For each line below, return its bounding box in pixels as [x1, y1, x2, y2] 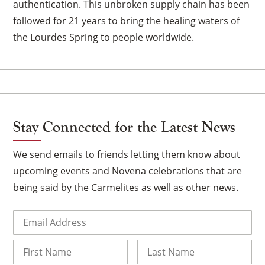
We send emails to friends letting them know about [13, 147, 241, 161]
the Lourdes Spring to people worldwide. [13, 30, 195, 44]
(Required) [40, 209, 83, 221]
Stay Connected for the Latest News [13, 118, 236, 136]
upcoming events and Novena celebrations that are [13, 164, 243, 177]
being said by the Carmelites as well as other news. [13, 180, 239, 194]
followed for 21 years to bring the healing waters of [13, 14, 240, 27]
